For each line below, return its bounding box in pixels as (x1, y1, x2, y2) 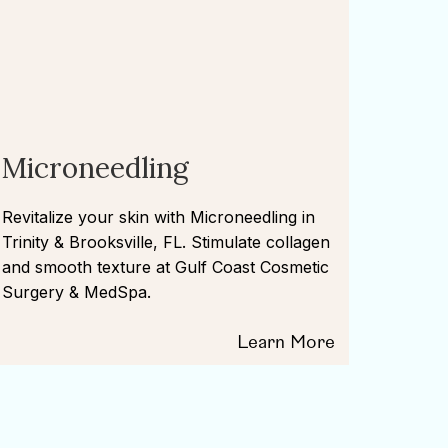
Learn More (236, 331, 335, 354)
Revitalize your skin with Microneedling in (2, 207, 316, 227)
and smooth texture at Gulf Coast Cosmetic (2, 257, 330, 277)
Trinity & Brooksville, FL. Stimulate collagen (2, 232, 331, 252)
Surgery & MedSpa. (2, 282, 152, 302)
